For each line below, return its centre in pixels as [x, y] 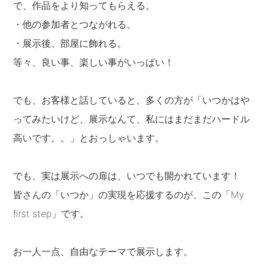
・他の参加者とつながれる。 [75, 25]
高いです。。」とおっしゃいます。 [89, 138]
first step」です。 [51, 214]
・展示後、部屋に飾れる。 [70, 43]
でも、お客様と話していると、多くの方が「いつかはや [132, 100]
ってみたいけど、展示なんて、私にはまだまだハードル [132, 119]
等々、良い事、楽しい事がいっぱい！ [94, 62]
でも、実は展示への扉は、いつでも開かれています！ [127, 176]
